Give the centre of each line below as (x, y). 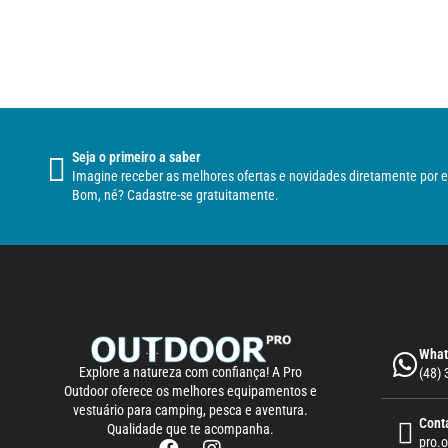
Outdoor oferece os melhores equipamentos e (190, 391)
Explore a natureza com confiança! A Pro (190, 372)
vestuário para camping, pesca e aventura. (190, 410)
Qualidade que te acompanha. (190, 429)
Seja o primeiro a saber (136, 157)
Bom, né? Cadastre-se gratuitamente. (175, 195)
